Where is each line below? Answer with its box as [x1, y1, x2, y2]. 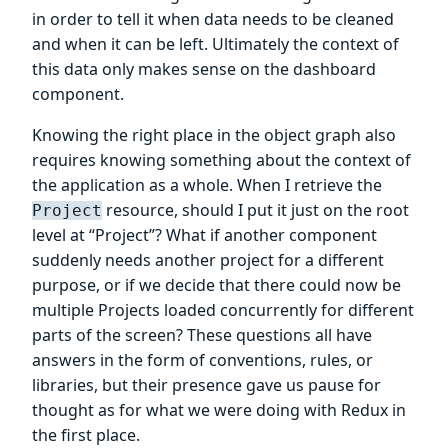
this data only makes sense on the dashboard [32, 57, 376, 80]
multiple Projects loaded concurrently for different [32, 298, 414, 321]
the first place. [32, 423, 140, 446]
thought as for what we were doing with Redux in [32, 398, 406, 421]
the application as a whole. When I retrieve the [32, 173, 382, 196]
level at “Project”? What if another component [32, 223, 377, 246]
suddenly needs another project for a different [32, 248, 384, 271]
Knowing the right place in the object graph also [32, 123, 396, 146]
